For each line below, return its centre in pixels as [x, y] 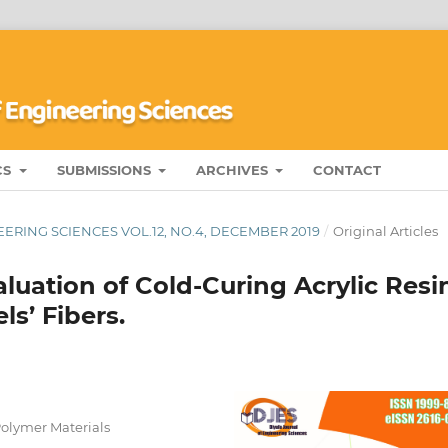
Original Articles [385, 230]
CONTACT [347, 169]
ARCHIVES [233, 169]
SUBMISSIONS [105, 169]
